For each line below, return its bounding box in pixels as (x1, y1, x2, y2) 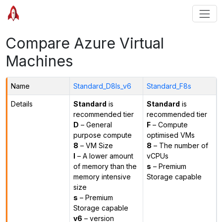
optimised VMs (146, 130, 195, 139)
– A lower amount (75, 151, 133, 160)
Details (10, 99, 33, 108)
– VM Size (78, 141, 113, 150)
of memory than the (73, 162, 137, 170)
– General (78, 120, 112, 129)
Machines (5, 52, 73, 70)
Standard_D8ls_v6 (73, 81, 131, 90)
